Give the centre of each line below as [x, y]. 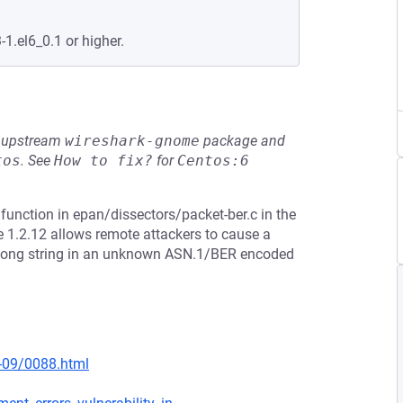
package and [242, 141]
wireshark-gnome [132, 141]
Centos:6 [213, 161]
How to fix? [103, 161]
